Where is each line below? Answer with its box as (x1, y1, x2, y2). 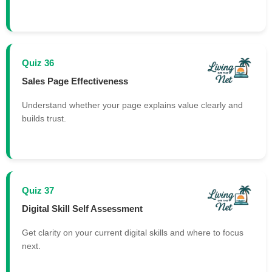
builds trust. (22, 114, 66, 124)
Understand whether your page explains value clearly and (22, 100, 243, 110)
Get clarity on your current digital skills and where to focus (22, 228, 243, 238)
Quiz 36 (22, 58, 54, 68)
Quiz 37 (22, 186, 54, 195)
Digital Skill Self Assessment (22, 203, 143, 214)
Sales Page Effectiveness (22, 75, 128, 86)
